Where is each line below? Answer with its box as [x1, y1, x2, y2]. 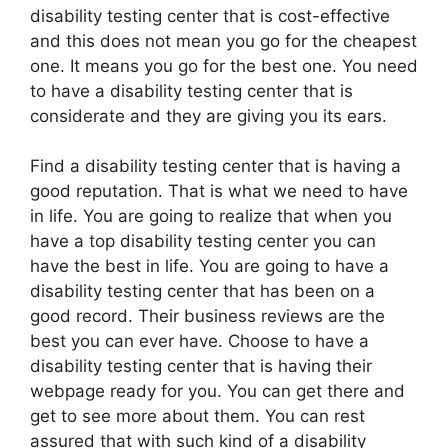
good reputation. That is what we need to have [30, 181, 408, 201]
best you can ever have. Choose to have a [30, 331, 369, 351]
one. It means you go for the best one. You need [30, 55, 418, 76]
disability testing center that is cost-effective [30, 5, 390, 26]
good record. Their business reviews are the [30, 306, 385, 326]
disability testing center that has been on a [30, 281, 375, 301]
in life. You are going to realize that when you [30, 206, 392, 226]
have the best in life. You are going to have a [30, 256, 389, 276]
